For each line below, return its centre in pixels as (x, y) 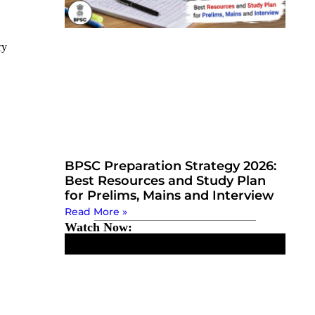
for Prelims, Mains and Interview (169, 196)
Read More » (96, 212)
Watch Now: (98, 227)
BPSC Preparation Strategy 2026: (170, 166)
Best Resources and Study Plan (165, 181)
